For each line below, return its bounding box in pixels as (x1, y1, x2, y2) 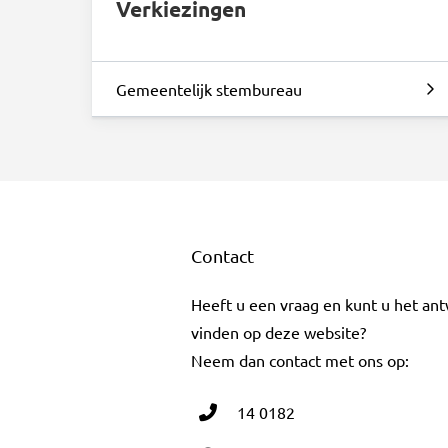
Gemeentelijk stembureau (116, 78, 302, 99)
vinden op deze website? (191, 321, 367, 342)
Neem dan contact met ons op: (191, 349, 410, 370)
